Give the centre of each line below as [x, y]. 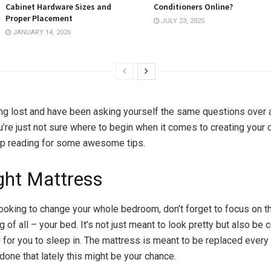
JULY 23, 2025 [182, 21]
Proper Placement [39, 18]
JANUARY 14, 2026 [41, 32]
